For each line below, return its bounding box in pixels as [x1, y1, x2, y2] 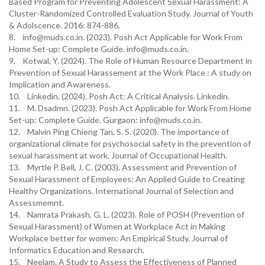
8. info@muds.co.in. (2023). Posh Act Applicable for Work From [9, 32, 243, 42]
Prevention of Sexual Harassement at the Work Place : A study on [9, 67, 251, 77]
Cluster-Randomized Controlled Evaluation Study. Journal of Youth [9, 8, 253, 18]
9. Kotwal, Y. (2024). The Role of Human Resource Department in [9, 56, 252, 66]
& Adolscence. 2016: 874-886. [9, 20, 120, 30]
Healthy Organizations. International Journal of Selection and [9, 186, 234, 196]
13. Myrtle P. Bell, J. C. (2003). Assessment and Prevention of [9, 162, 237, 172]
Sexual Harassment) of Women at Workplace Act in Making [9, 221, 225, 231]
